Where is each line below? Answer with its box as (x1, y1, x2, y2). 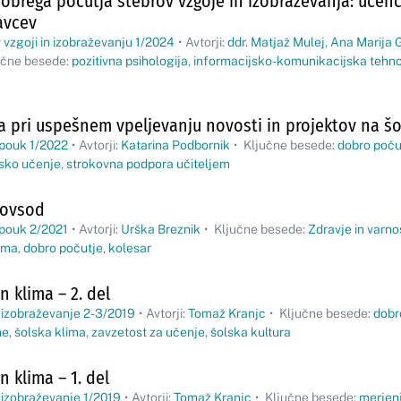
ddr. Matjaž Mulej (227, 35, 325, 49)
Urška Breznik (121, 222, 200, 236)
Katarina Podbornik (121, 138, 230, 152)
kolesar (108, 241, 151, 255)
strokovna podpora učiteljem (66, 157, 230, 171)
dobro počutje (23, 241, 103, 255)
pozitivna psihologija (72, 54, 188, 68)
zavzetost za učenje (91, 325, 205, 339)
